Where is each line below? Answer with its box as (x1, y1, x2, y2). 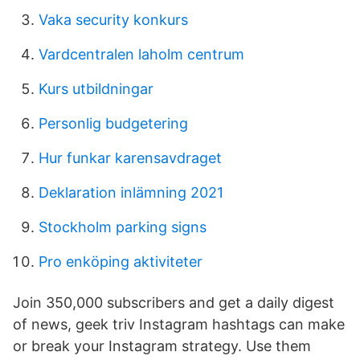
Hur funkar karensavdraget (39, 149, 222, 166)
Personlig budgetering (39, 115, 188, 132)
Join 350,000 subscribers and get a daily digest (13, 294, 334, 311)
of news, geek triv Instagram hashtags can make (13, 316, 345, 333)
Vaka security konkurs (39, 11, 188, 28)
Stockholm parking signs (39, 219, 207, 235)
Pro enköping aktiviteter (39, 253, 202, 270)
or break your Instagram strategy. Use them (13, 337, 311, 354)
